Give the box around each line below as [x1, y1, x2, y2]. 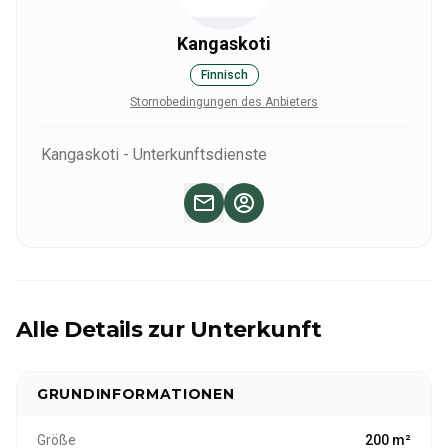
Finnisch [200, 68, 248, 82]
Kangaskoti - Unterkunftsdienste [41, 145, 267, 164]
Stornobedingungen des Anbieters [130, 95, 318, 109]
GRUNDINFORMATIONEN [37, 385, 235, 403]
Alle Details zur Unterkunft [16, 316, 322, 343]
